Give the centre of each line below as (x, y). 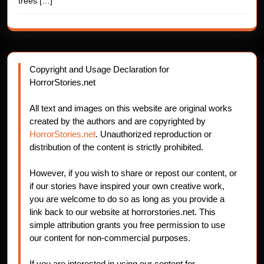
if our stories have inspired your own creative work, (127, 186)
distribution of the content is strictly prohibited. (116, 147)
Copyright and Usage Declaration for (99, 69)
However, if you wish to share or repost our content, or (133, 173)
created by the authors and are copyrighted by (118, 121)
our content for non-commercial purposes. (110, 237)
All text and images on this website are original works (131, 108)
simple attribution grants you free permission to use (127, 225)
